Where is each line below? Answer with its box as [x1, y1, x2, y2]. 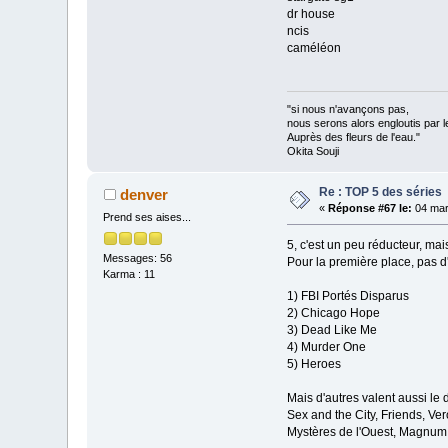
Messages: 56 [103, 251, 173, 264]
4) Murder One [286, 340, 366, 355]
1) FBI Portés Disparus [286, 289, 409, 304]
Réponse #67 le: [328, 202, 413, 215]
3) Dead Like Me [286, 323, 377, 338]
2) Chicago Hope [286, 306, 380, 321]
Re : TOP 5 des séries [319, 185, 443, 200]
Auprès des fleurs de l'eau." [286, 131, 420, 144]
